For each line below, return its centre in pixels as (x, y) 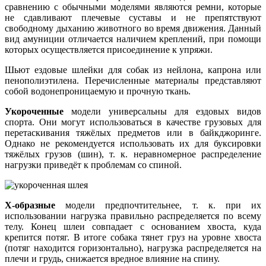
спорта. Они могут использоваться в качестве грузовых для (133, 122)
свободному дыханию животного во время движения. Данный (133, 28)
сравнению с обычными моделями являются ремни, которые (133, 7)
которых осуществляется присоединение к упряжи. (109, 49)
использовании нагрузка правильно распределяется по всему (133, 216)
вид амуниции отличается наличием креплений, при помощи (133, 39)
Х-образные (30, 205)
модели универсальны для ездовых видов (162, 111)
